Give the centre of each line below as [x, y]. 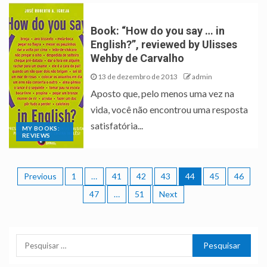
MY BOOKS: [41, 128]
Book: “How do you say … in [158, 31]
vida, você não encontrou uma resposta [170, 110]
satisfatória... [117, 126]
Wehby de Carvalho [138, 58]
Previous [40, 176]
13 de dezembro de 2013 [137, 77]
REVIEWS [36, 136]
